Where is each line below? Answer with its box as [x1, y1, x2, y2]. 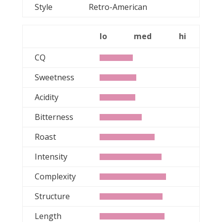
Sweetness [34, 72, 74, 83]
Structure [34, 191, 70, 202]
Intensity [34, 151, 67, 162]
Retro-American [88, 1, 159, 12]
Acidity [34, 92, 58, 103]
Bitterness [34, 111, 73, 122]
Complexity [34, 171, 76, 182]
